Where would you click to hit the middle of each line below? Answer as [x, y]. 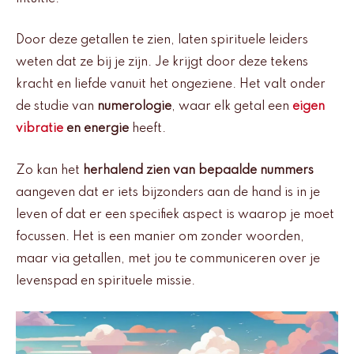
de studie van [56, 107]
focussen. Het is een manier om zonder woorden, [160, 237]
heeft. [147, 129]
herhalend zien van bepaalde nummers [198, 170]
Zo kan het [49, 170]
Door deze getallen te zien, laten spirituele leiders [162, 41]
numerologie [134, 107]
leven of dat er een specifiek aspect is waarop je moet [175, 215]
